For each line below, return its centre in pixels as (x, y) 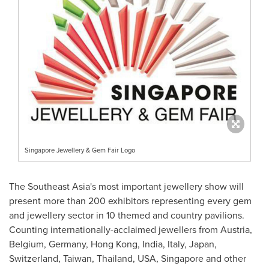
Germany (67, 244)
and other (225, 258)
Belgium (26, 244)
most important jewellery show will (170, 186)
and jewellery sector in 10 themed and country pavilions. (127, 215)
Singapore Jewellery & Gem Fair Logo (80, 150)
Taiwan (77, 258)
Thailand (115, 258)
